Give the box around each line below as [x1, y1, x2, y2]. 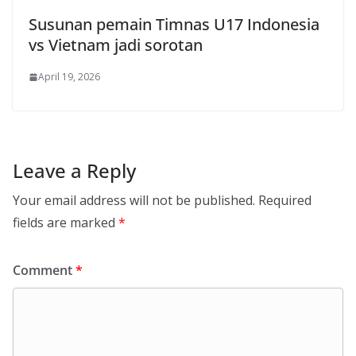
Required [258, 192, 311, 210]
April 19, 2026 [38, 70, 100, 84]
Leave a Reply [13, 157, 136, 184]
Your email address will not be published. [13, 192, 255, 210]
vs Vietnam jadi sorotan [29, 34, 203, 56]
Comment [13, 261, 75, 280]
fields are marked [13, 214, 118, 232]
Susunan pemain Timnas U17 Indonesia [29, 14, 319, 36]
